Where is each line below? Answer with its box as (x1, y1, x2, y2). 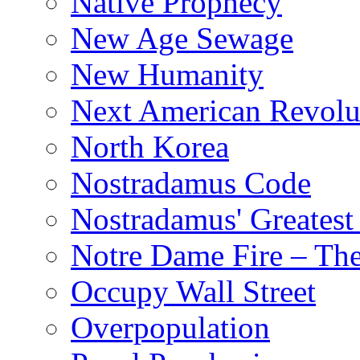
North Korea (71, 129, 229, 165)
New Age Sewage (71, 21, 293, 56)
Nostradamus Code (71, 166, 311, 201)
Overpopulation (71, 310, 270, 346)
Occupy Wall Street (71, 274, 316, 309)
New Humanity (71, 57, 264, 92)
